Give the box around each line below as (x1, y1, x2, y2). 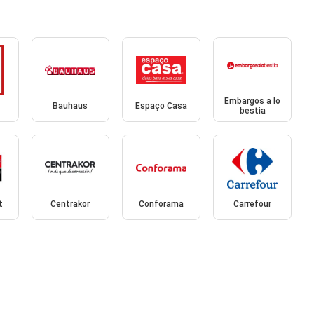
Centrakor (50, 198, 90, 209)
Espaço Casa (135, 101, 188, 111)
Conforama (139, 198, 184, 209)
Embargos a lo (224, 96, 281, 107)
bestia (239, 106, 266, 116)
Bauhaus (53, 101, 88, 111)
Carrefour (233, 198, 272, 209)
